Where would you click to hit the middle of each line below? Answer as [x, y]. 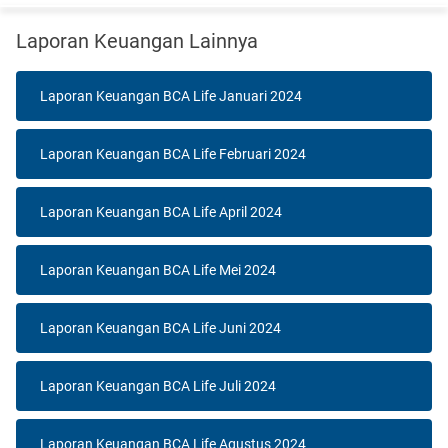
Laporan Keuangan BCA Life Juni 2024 [160, 327]
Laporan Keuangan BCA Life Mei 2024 [158, 269]
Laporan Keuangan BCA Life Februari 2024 [173, 153]
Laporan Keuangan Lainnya [137, 40]
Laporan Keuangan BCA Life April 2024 [161, 211]
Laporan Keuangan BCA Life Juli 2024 [158, 385]
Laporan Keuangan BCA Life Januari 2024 [171, 95]
